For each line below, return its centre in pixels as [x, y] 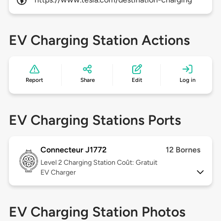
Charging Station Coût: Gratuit [110, 163]
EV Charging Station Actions [99, 40]
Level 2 [52, 163]
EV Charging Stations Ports [95, 120]
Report [35, 80]
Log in [187, 80]
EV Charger [58, 173]
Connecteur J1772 [73, 150]
